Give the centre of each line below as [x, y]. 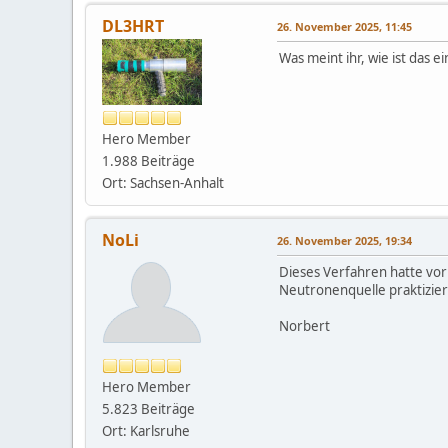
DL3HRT [133, 25]
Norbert [304, 325]
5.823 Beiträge [148, 408]
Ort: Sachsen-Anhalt [163, 182]
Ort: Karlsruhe [146, 430]
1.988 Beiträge [148, 160]
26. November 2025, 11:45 [344, 26]
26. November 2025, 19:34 [344, 240]
